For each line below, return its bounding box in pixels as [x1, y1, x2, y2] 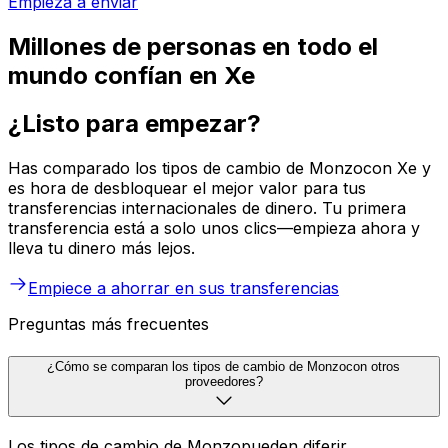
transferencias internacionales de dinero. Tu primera [8, 198, 406, 219]
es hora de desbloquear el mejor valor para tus [8, 178, 366, 199]
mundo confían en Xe [8, 60, 255, 90]
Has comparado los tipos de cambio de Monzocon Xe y [8, 158, 431, 179]
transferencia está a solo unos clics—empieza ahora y [8, 218, 420, 239]
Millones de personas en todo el [8, 31, 378, 61]
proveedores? [185, 374, 263, 390]
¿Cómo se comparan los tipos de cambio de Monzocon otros [47, 359, 401, 375]
